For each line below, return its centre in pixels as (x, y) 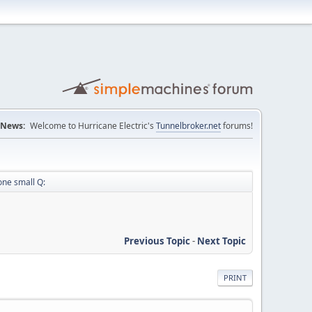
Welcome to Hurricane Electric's (93, 126)
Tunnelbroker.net (188, 126)
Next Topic (221, 241)
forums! (237, 126)
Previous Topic (157, 241)
